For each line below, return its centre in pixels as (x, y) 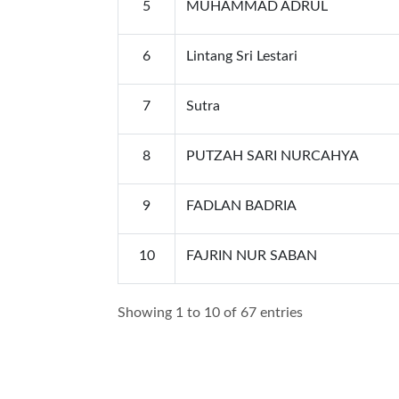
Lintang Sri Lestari (242, 56)
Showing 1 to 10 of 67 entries (210, 312)
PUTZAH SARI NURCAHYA (273, 156)
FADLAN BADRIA (241, 206)
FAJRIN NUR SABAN (252, 256)
